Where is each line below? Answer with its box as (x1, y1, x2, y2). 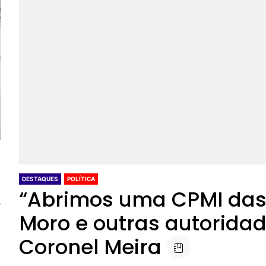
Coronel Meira (19, 232, 162, 261)
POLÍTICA (67, 175, 96, 182)
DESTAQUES (22, 175, 59, 182)
